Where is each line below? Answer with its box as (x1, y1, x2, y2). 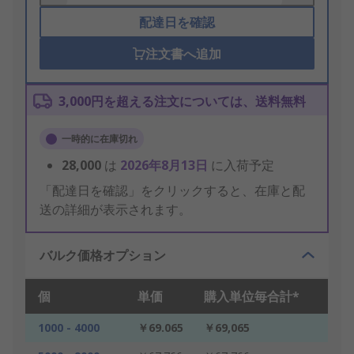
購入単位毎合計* (204, 288, 299, 306)
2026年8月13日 (120, 156, 211, 175)
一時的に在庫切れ (62, 132, 137, 146)
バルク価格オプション (40, 247, 166, 265)
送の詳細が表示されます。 (40, 201, 191, 219)
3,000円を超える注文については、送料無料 (58, 92, 306, 111)
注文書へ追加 (145, 45, 221, 63)
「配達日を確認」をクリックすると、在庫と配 (40, 182, 305, 200)
